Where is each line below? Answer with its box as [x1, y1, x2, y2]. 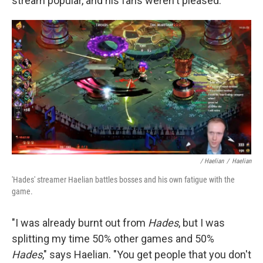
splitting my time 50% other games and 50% [12, 232, 214, 245]
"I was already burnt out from [12, 217, 148, 230]
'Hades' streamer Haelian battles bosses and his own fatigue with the [12, 175, 235, 185]
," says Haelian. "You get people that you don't [42, 248, 251, 261]
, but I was [178, 217, 225, 230]
